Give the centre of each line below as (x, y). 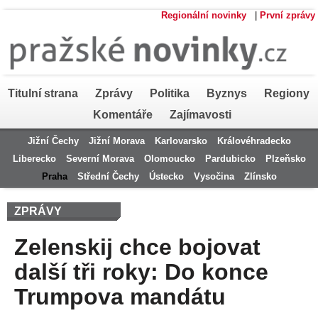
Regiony (286, 93)
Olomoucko (169, 159)
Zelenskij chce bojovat (137, 247)
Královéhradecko (254, 141)
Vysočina (214, 176)
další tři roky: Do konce (141, 272)
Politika (169, 93)
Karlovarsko (181, 141)
